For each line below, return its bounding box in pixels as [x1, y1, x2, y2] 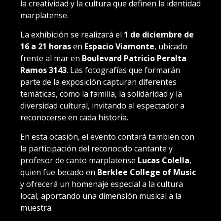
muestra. [20, 202, 53, 213]
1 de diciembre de [124, 29, 194, 40]
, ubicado [154, 40, 187, 52]
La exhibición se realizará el [20, 29, 124, 40]
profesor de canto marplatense [20, 154, 138, 166]
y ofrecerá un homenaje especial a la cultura [20, 178, 183, 189]
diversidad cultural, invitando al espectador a [20, 100, 184, 111]
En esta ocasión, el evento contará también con [20, 131, 194, 142]
